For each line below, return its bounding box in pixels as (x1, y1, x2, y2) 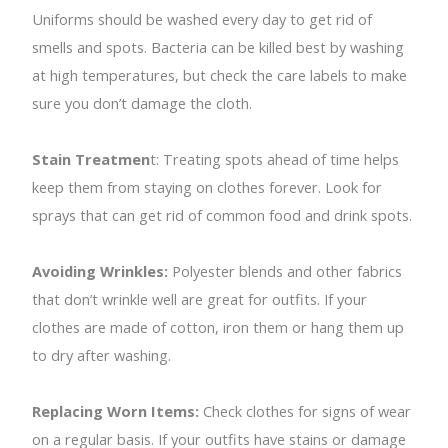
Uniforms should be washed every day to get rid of (32, 9, 373, 30)
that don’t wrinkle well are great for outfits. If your (32, 289, 368, 310)
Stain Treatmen (32, 149, 151, 170)
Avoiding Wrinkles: (32, 261, 169, 282)
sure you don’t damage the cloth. (32, 93, 253, 114)
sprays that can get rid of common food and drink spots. (32, 205, 413, 226)
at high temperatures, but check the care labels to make (32, 65, 408, 86)
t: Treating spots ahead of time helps (150, 149, 400, 170)
